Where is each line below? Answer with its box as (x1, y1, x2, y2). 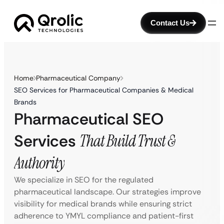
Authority (14, 152, 64, 173)
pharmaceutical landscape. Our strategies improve (14, 186, 201, 197)
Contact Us (150, 18, 189, 27)
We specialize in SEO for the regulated (14, 174, 153, 185)
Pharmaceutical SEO (14, 108, 163, 129)
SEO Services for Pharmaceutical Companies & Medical (14, 85, 193, 94)
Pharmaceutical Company (36, 73, 120, 82)
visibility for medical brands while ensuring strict (14, 198, 192, 209)
